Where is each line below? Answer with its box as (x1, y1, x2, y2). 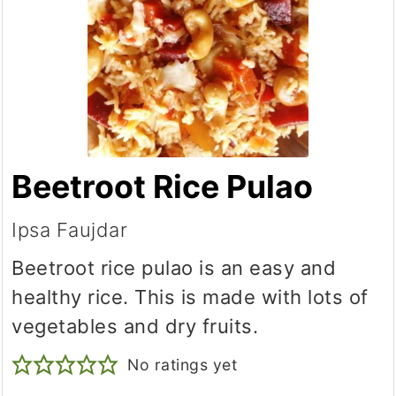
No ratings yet (127, 355, 238, 375)
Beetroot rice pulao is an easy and (11, 256, 337, 280)
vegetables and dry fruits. (11, 315, 259, 339)
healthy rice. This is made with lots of (11, 286, 369, 309)
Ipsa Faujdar (11, 218, 128, 242)
